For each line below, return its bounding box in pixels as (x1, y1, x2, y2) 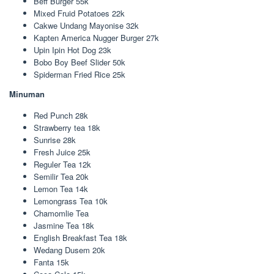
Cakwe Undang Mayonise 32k (34, 20, 139, 31)
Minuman (9, 87, 45, 100)
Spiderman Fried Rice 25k (34, 68, 125, 80)
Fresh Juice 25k (34, 146, 91, 158)
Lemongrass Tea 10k (34, 194, 108, 207)
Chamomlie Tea (34, 207, 89, 219)
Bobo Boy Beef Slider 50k (34, 56, 125, 68)
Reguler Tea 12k (34, 158, 91, 170)
